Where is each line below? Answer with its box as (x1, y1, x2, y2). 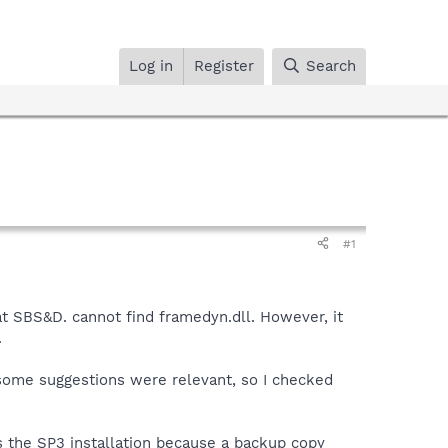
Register (194, 56, 255, 75)
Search (306, 56, 356, 75)
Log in (129, 56, 174, 75)
